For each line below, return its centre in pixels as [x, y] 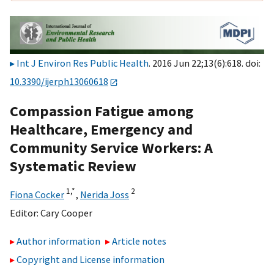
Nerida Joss [105, 194]
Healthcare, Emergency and [101, 129]
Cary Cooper [66, 213]
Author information [58, 241]
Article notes [139, 241]
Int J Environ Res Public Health [83, 63]
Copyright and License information [91, 260]
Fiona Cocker [37, 194]
